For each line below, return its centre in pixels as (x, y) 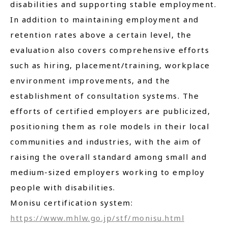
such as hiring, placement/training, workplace (110, 65)
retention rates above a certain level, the (101, 35)
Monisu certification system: (72, 203)
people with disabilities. (63, 187)
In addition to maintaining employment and (105, 19)
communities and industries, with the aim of (106, 141)
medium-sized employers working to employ (107, 172)
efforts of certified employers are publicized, (110, 111)
